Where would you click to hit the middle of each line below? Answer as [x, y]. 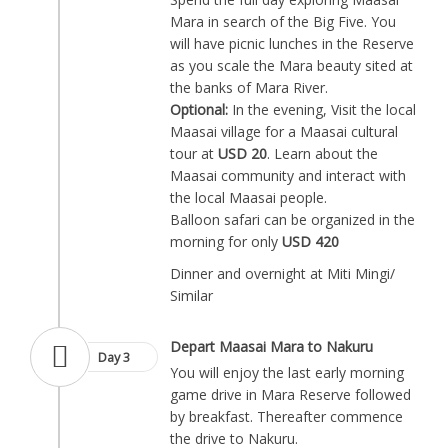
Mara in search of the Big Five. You [283, 21]
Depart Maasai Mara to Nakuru [271, 346]
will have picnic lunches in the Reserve [292, 43]
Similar [191, 295]
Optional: [199, 109]
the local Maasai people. [248, 197]
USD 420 [310, 241]
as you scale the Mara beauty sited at [291, 65]
